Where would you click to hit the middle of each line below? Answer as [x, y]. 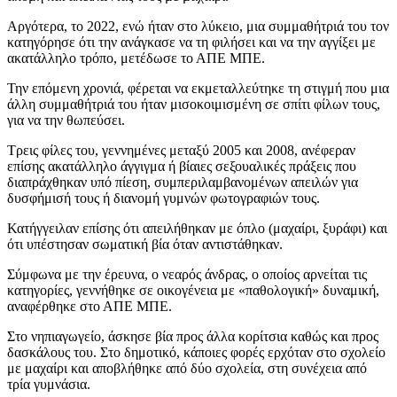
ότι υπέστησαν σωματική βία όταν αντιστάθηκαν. [145, 245]
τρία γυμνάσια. [49, 385]
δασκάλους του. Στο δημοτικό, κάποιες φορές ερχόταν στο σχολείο [196, 353]
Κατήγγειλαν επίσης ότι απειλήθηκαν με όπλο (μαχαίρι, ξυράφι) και [197, 229]
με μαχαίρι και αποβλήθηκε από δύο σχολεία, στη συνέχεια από [187, 369]
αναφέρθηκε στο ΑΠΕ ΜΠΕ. [90, 307]
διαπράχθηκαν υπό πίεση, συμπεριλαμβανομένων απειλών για [183, 183]
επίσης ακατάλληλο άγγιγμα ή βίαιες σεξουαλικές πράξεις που [182, 167]
